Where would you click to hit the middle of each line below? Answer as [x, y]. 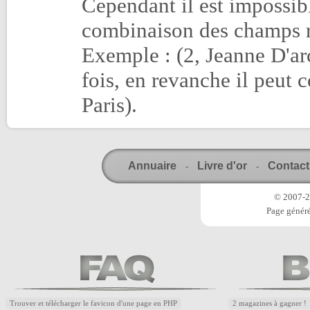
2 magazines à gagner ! [270, 303]
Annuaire [152, 166]
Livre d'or [222, 166]
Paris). [109, 105]
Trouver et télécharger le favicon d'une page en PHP [93, 303]
